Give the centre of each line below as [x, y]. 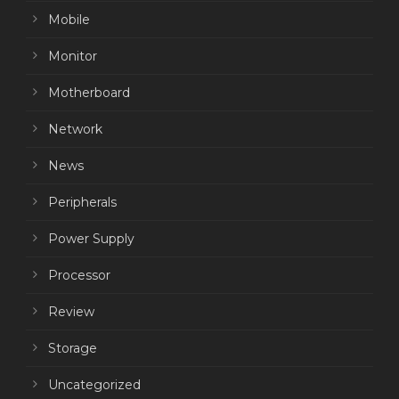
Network [75, 130]
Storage [73, 349]
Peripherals [82, 203]
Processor [79, 276]
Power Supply [91, 239]
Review [71, 312]
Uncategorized [94, 385]
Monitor [73, 57]
